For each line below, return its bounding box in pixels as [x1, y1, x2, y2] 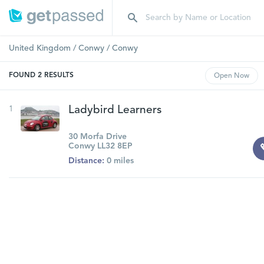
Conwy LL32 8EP [68, 142, 133, 150]
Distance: [68, 157, 104, 165]
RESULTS [44, 72, 74, 79]
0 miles [104, 157, 134, 165]
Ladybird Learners [68, 105, 161, 116]
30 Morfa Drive [68, 133, 127, 141]
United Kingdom [9, 44, 71, 52]
